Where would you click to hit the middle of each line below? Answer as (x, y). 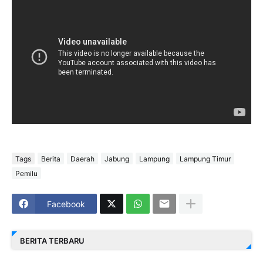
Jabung (117, 159)
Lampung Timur (205, 159)
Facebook (66, 204)
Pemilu (26, 173)
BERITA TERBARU (52, 240)
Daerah (82, 159)
